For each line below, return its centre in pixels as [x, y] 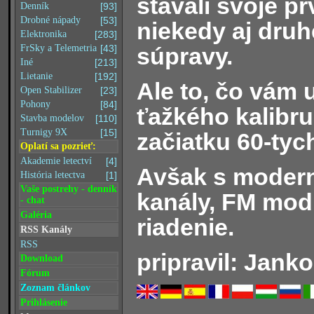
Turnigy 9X [44, 132]
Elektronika [43, 34]
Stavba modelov [52, 118]
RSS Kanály [46, 230]
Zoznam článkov [55, 288]
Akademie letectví [56, 161]
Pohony [35, 104]
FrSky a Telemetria [59, 48]
